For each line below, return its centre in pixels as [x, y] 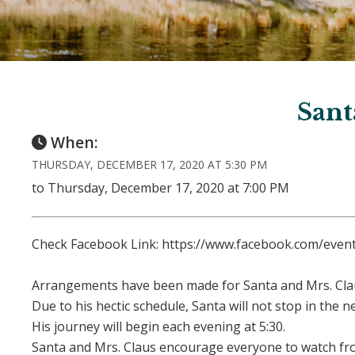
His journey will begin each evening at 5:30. [158, 326]
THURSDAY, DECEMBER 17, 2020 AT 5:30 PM [149, 164]
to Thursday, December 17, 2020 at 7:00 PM [160, 188]
